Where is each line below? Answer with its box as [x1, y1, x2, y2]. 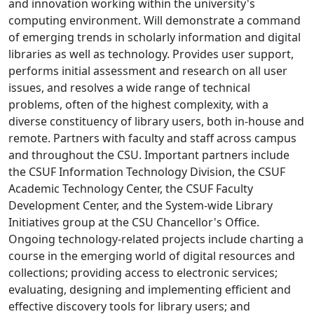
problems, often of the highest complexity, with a [8, 97, 268, 113]
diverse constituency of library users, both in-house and [8, 114, 304, 130]
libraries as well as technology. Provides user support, [8, 46, 294, 62]
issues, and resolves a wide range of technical [8, 80, 250, 96]
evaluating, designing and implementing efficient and [8, 282, 291, 298]
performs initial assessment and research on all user [8, 63, 287, 79]
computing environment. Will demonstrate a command [8, 13, 301, 29]
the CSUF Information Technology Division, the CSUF [8, 164, 285, 180]
